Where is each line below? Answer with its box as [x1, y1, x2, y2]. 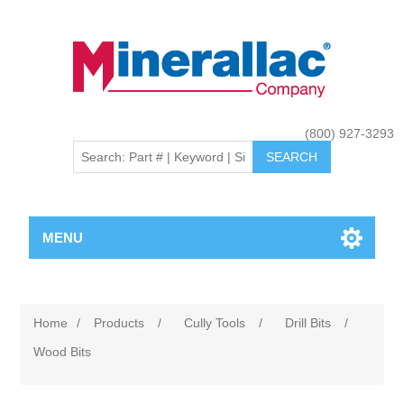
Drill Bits [285, 316, 332, 330]
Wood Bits [33, 344, 92, 359]
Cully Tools [184, 316, 246, 330]
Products [94, 316, 145, 330]
